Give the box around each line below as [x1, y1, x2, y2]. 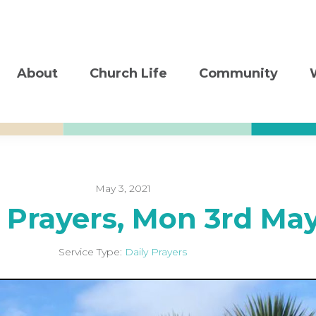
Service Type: [59, 245, 122, 258]
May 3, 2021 [95, 182, 151, 195]
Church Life [90, 66, 167, 81]
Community [199, 66, 278, 81]
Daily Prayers [125, 245, 187, 258]
